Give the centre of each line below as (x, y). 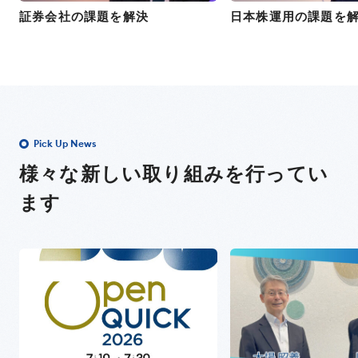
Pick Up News (65, 143)
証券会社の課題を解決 (84, 16)
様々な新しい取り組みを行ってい (174, 173)
